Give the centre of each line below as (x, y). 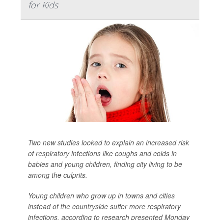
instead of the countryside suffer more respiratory (104, 206)
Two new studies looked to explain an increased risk (109, 143)
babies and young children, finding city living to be (105, 164)
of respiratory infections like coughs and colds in (102, 153)
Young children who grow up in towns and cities (101, 196)
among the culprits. (58, 175)
